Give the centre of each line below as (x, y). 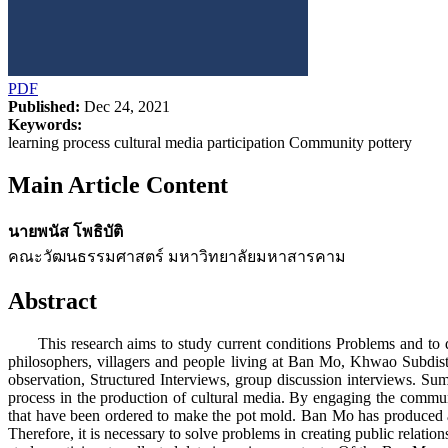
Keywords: (45, 124)
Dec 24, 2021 (125, 106)
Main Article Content (118, 184)
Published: (44, 106)
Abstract (52, 301)
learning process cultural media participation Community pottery (210, 142)
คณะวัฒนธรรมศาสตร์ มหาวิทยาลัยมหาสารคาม (177, 256)
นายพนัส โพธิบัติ (65, 231)
